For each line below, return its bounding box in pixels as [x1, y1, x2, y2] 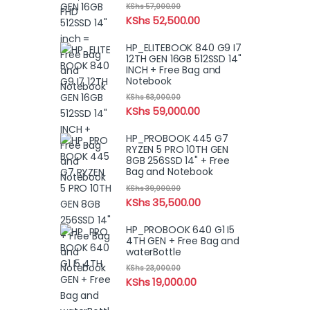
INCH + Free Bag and [126, 63, 221, 77]
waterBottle [126, 244, 181, 259]
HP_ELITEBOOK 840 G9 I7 [126, 41, 241, 55]
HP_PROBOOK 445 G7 [126, 131, 228, 146]
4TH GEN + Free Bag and [126, 233, 239, 248]
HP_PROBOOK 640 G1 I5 [126, 222, 235, 237]
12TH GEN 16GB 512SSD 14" [126, 52, 241, 66]
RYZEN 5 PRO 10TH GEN [126, 143, 229, 157]
